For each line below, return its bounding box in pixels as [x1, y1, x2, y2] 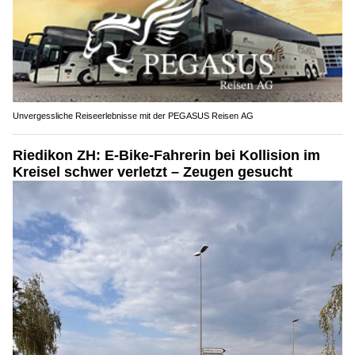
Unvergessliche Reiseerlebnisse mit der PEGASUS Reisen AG [13, 111, 254, 121]
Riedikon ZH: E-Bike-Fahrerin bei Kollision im [13, 147, 320, 164]
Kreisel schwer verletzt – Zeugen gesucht [13, 164, 292, 181]
